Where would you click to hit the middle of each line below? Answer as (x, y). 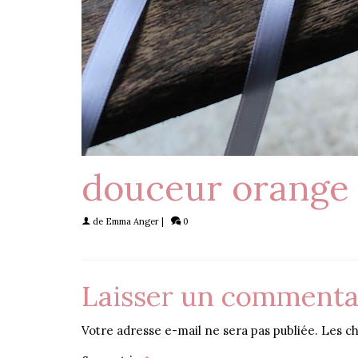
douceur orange (215, 187)
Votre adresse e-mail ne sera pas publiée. (200, 330)
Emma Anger (132, 221)
